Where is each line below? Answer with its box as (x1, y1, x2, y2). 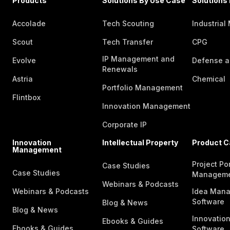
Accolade (12, 19, 46, 28)
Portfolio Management (102, 83, 183, 92)
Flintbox (12, 93, 41, 102)
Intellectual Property (102, 138, 178, 147)
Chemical (191, 74, 225, 83)
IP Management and (102, 54, 175, 63)
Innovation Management (102, 102, 190, 110)
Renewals (102, 65, 138, 73)
